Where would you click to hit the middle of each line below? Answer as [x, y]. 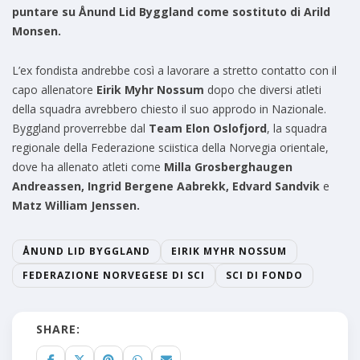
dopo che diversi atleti [263, 90]
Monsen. [37, 31]
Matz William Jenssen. [76, 206]
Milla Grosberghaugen [228, 167]
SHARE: [58, 329]
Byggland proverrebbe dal [80, 129]
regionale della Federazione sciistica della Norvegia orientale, [170, 148]
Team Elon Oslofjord [208, 129]
